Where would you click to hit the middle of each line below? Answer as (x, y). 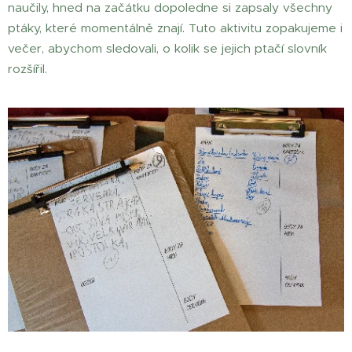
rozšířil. (27, 69)
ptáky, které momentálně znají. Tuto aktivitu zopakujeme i (175, 28)
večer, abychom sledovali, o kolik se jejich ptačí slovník (167, 48)
